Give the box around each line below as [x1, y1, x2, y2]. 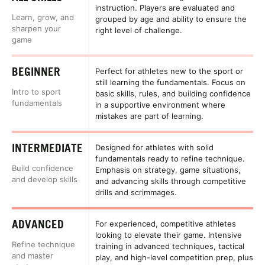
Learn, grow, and [12, 12, 74, 22]
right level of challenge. [95, 25, 182, 35]
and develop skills [12, 174, 77, 184]
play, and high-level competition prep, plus [95, 252, 253, 262]
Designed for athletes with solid [95, 142, 214, 152]
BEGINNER [12, 64, 60, 78]
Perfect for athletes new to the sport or [95, 66, 243, 76]
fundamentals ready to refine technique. [95, 153, 245, 163]
